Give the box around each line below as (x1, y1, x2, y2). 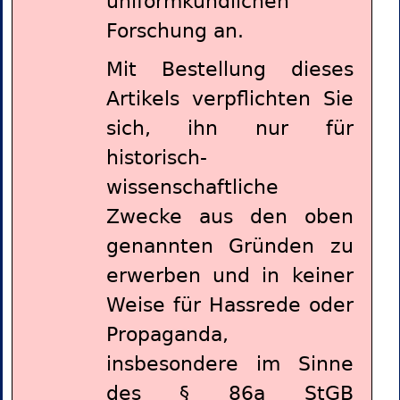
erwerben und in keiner (105, 264, 354, 287)
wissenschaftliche (105, 176, 279, 199)
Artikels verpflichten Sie (105, 87, 354, 111)
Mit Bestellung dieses (105, 58, 354, 81)
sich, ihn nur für (105, 117, 354, 140)
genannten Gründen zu (105, 235, 354, 258)
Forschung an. (105, 20, 244, 43)
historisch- (105, 146, 207, 170)
